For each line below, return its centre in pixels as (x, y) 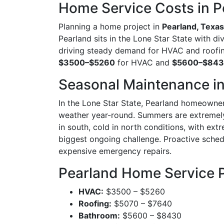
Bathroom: (99, 215)
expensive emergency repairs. (115, 151)
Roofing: (95, 203)
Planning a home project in (110, 26)
